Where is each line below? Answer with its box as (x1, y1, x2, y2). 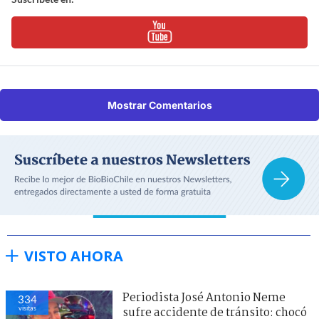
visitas (18, 303, 36, 312)
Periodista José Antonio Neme (122, 288, 286, 307)
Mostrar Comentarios (107, 98, 212, 111)
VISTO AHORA (24, 246, 123, 266)
